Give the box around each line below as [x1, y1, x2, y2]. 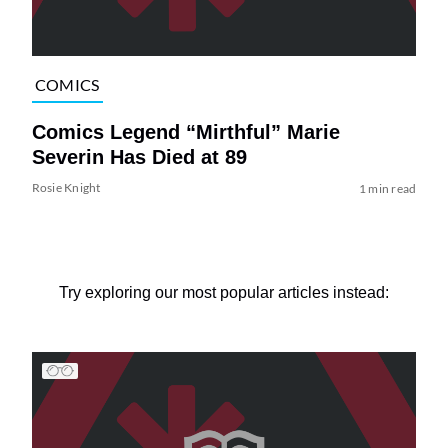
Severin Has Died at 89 [31, 145, 247, 168]
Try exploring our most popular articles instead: [59, 283, 389, 301]
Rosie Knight [31, 179, 101, 195]
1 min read [358, 180, 417, 196]
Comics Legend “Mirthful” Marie [31, 120, 340, 143]
